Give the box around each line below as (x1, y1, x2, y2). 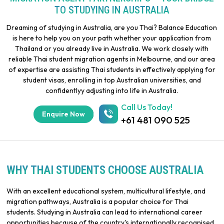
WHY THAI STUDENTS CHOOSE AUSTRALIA (6, 163, 204, 177)
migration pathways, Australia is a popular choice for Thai (6, 197, 189, 206)
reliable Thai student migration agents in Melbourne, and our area (8, 54, 215, 63)
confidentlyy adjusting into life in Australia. (45, 86, 178, 95)
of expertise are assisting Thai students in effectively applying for (8, 65, 215, 74)
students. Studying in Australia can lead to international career (6, 207, 203, 216)
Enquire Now (42, 109, 85, 118)
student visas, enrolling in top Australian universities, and (22, 75, 201, 84)
